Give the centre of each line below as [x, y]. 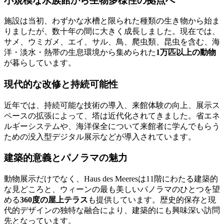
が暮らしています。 [40, 63]
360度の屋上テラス [54, 200]
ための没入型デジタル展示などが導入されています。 [100, 136]
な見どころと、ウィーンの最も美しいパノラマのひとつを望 [112, 189]
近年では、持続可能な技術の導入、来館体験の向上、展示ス [112, 105]
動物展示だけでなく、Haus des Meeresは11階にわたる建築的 [111, 179]
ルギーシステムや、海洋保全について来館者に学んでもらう [112, 126]
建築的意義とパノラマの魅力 [66, 158]
